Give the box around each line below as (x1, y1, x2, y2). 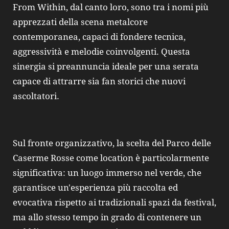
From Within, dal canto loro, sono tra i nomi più (13, 2, 209, 12)
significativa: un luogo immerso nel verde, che (13, 168, 201, 178)
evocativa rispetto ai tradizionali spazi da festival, (13, 197, 216, 208)
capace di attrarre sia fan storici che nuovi (13, 76, 186, 86)
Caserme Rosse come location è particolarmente (13, 153, 209, 164)
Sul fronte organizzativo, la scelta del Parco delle (13, 138, 211, 149)
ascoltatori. (13, 90, 59, 101)
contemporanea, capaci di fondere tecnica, (13, 31, 186, 42)
